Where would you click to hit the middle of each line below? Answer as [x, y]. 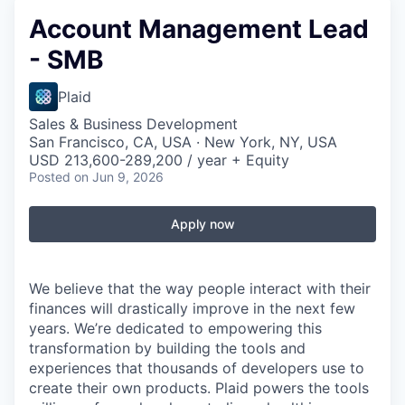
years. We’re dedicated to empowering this [175, 328]
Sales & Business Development [133, 124]
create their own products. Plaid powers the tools [199, 388]
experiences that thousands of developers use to [197, 368]
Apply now [202, 224]
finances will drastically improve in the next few [192, 308]
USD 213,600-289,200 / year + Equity [159, 160]
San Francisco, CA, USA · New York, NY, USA [183, 142]
